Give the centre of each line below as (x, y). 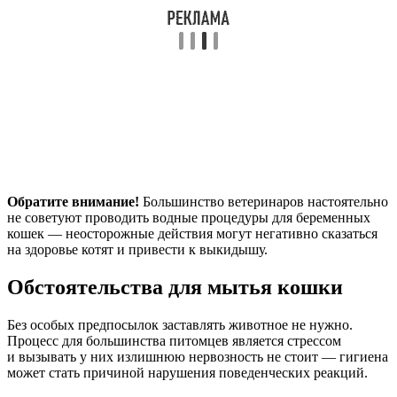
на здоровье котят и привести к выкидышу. (137, 250)
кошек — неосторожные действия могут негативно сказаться (192, 234)
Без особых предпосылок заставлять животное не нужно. (180, 324)
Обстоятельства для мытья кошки (175, 287)
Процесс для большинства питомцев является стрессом (174, 340)
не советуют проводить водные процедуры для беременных (189, 218)
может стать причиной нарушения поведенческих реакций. (187, 372)
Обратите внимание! (73, 202)
